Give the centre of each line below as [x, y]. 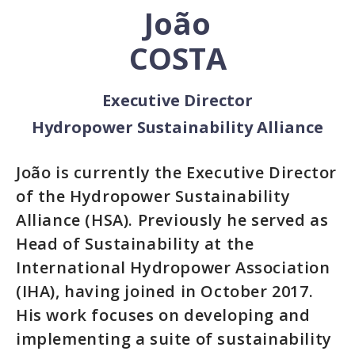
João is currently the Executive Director [177, 172]
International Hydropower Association [173, 267]
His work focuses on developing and [163, 315]
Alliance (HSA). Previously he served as [172, 220]
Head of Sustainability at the [135, 244]
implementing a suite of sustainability [174, 339]
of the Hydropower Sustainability [153, 196]
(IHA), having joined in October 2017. [165, 291]
